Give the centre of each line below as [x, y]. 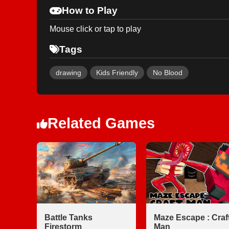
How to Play [90, 10]
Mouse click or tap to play [95, 29]
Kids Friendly [117, 73]
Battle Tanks [68, 217]
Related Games [101, 123]
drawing [68, 73]
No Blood [168, 73]
